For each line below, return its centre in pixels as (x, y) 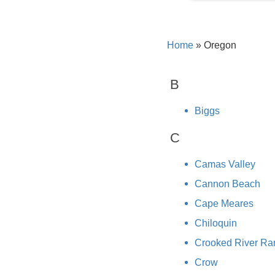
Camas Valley (225, 165)
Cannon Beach (227, 184)
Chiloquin (216, 223)
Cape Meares (224, 204)
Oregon (219, 45)
